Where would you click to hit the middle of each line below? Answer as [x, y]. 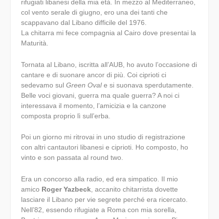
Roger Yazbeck [66, 189]
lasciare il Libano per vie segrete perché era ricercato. [104, 199]
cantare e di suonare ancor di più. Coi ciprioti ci [93, 75]
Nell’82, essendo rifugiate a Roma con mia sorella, [99, 209]
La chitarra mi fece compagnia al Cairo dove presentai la [108, 33]
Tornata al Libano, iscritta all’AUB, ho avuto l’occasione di [109, 64]
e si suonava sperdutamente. [147, 85]
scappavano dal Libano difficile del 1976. [84, 23]
